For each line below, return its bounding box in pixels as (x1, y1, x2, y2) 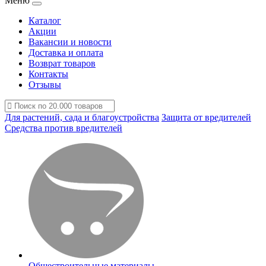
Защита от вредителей (161, 112, 251, 122)
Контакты (28, 69, 68, 79)
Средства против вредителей (5, 123, 122, 133)
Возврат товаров (28, 58, 96, 68)
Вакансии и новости (28, 37, 112, 47)
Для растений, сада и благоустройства (5, 112, 159, 122)
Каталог (28, 15, 61, 26)
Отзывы (28, 80, 61, 90)
